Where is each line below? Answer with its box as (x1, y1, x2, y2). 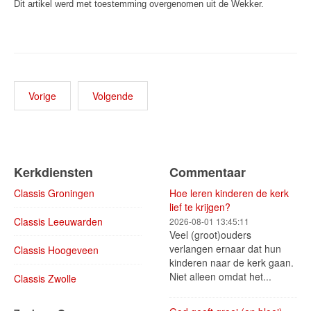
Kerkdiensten (14, 163, 93, 182)
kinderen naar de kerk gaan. (169, 255, 294, 270)
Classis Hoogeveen (14, 243, 99, 258)
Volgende (92, 89, 133, 103)
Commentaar (169, 163, 246, 182)
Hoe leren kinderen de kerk (169, 186, 289, 201)
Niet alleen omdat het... (169, 269, 271, 284)
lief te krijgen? (169, 200, 230, 215)
